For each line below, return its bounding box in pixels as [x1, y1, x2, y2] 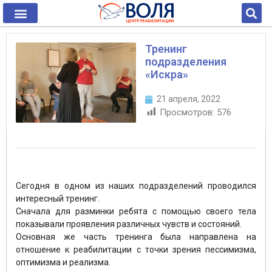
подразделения [145, 55, 226, 68]
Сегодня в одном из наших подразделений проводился [16, 181, 256, 191]
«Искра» [145, 68, 188, 81]
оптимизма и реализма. [16, 257, 110, 268]
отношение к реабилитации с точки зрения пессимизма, [16, 245, 256, 255]
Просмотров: [160, 107, 214, 118]
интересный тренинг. [16, 194, 100, 204]
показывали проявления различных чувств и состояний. [16, 219, 242, 229]
